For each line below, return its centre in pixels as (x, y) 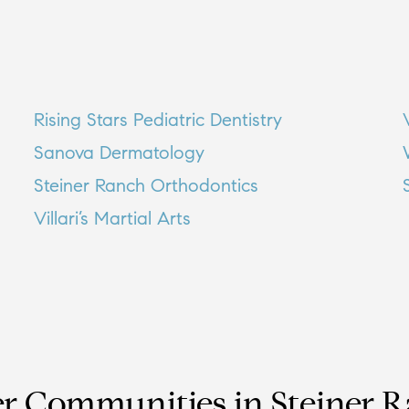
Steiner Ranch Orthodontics (146, 186)
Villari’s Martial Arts (112, 219)
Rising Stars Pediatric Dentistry (157, 120)
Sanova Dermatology (119, 153)
